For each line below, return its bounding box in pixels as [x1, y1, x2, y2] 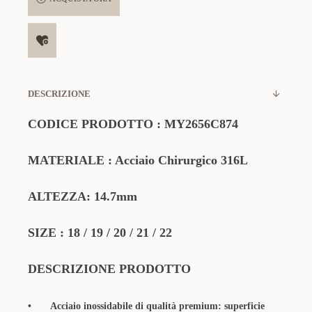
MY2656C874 [164, 117, 238, 131]
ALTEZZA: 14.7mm [28, 189, 137, 203]
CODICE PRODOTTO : [28, 117, 164, 131]
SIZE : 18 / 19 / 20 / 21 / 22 [28, 226, 172, 240]
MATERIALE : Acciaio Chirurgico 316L [28, 153, 248, 167]
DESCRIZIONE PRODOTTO [28, 262, 191, 276]
